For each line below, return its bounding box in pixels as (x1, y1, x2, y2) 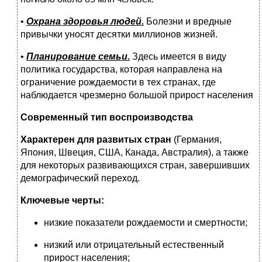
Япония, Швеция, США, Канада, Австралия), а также (20, 147, 249, 158)
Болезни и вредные (146, 16, 232, 27)
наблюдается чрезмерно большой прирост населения (20, 90, 253, 101)
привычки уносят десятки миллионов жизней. (20, 29, 218, 40)
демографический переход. (20, 173, 142, 184)
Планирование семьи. (26, 51, 130, 62)
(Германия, (171, 135, 222, 145)
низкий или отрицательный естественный (44, 240, 224, 250)
